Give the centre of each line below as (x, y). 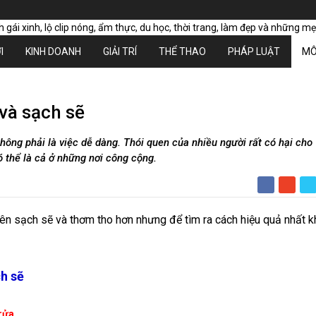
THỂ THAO (182, 51)
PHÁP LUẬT (254, 51)
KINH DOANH (53, 51)
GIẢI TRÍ (120, 51)
